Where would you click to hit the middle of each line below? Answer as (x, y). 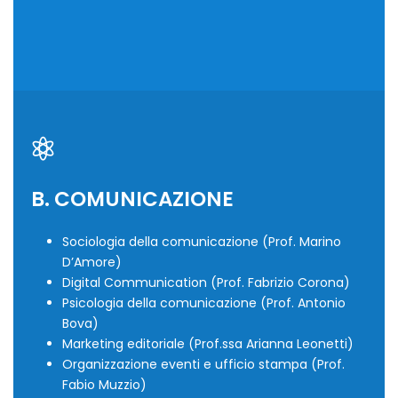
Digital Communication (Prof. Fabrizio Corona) (206, 283)
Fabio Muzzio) (104, 385)
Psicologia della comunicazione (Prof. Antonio (204, 303)
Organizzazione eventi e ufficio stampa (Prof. (203, 365)
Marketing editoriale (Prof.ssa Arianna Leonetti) (208, 344)
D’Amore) (92, 263)
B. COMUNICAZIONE (132, 199)
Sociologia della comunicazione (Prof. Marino (202, 242)
